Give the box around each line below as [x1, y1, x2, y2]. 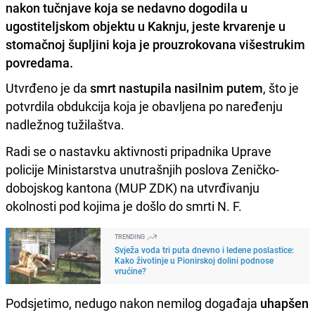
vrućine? [115, 264, 146, 276]
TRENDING [115, 231, 146, 241]
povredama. [6, 53, 73, 71]
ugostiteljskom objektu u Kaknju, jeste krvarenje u [6, 17, 285, 34]
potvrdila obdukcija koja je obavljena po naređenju [6, 97, 283, 115]
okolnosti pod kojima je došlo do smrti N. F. [6, 197, 242, 214]
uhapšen [260, 294, 309, 311]
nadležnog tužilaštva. [6, 115, 124, 133]
